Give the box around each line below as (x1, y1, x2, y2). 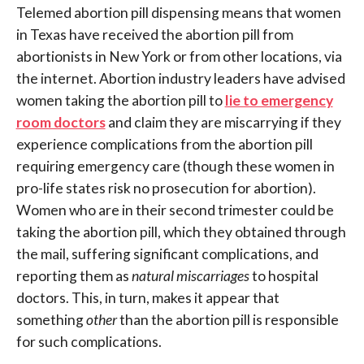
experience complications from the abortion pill (15, 136, 313, 154)
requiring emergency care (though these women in (15, 158, 335, 175)
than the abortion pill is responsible (116, 311, 339, 329)
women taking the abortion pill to (15, 92, 225, 110)
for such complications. (15, 333, 162, 351)
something (15, 311, 86, 329)
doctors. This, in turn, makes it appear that (15, 289, 279, 307)
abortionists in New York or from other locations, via (15, 48, 342, 66)
